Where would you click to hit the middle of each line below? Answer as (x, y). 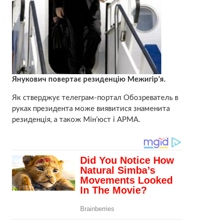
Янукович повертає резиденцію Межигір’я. (89, 79)
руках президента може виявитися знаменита (91, 109)
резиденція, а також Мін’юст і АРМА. (76, 119)
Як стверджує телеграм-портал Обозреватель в (95, 98)
